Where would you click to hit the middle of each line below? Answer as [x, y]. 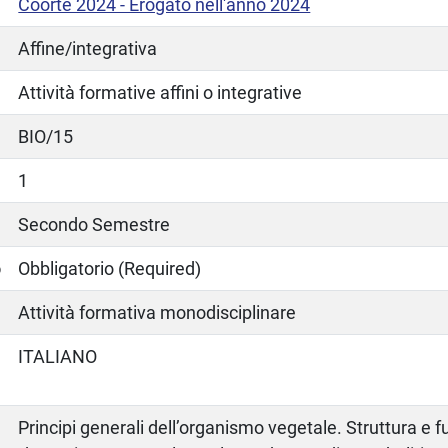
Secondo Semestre [94, 224]
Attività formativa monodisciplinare [157, 312]
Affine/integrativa [88, 48]
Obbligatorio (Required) [110, 268]
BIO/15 [46, 136]
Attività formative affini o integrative [160, 92]
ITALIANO [58, 356]
